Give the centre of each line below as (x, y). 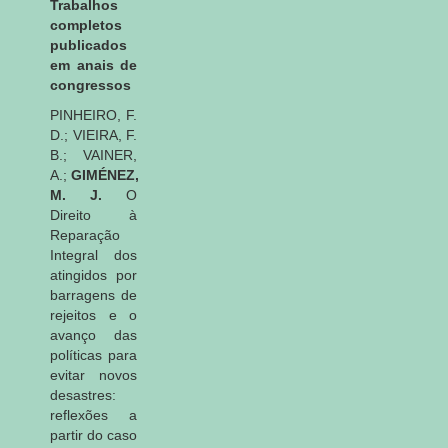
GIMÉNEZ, (105, 174)
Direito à (93, 214)
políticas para (93, 354)
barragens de (93, 294)
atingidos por (93, 274)
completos (86, 24)
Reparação (85, 234)
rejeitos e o (93, 314)
